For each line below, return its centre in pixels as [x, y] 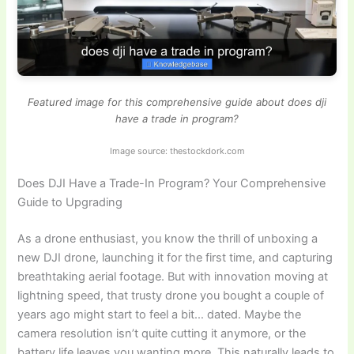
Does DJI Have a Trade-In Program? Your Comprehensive [172, 184]
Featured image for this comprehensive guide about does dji [177, 102]
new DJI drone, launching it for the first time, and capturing [175, 258]
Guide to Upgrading [70, 203]
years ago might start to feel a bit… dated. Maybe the [160, 315]
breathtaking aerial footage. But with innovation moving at [173, 277]
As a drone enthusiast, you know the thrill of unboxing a [168, 239]
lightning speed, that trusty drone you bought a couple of [171, 296]
